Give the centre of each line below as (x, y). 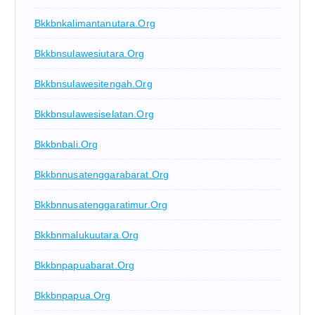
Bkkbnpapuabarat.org (84, 265)
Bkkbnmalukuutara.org (86, 235)
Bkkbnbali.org (66, 144)
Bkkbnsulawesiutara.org (89, 54)
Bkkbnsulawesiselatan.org (94, 114)
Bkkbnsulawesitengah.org (93, 84)
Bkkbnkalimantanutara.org (95, 24)
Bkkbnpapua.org (72, 296)
